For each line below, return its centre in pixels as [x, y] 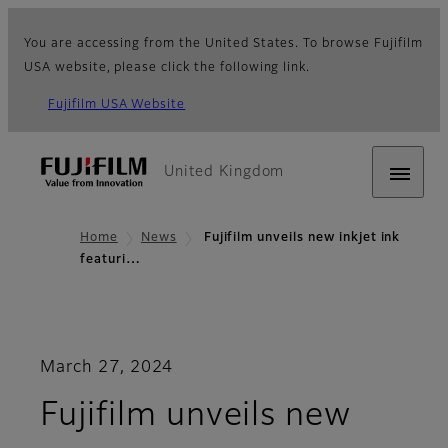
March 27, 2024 [107, 368]
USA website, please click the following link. [167, 68]
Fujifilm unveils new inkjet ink [300, 238]
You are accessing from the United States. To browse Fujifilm [223, 44]
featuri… [110, 260]
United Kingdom [224, 172]
